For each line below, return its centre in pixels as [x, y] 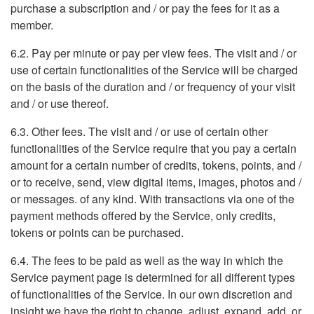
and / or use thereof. [60, 103]
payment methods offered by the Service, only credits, [143, 216]
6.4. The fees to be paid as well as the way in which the [147, 260]
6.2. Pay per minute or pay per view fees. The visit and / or [153, 53]
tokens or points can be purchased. [97, 232]
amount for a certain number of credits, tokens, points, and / [156, 165]
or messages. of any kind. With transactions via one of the [152, 199]
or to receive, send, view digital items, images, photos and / [156, 182]
